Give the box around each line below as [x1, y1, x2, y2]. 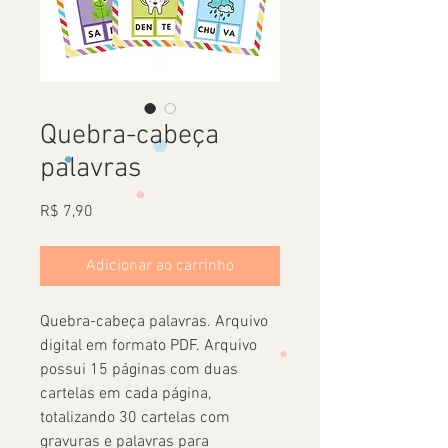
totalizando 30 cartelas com [40, 408, 230, 428]
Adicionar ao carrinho [86, 256, 234, 276]
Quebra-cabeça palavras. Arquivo [40, 312, 268, 332]
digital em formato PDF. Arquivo [40, 336, 257, 356]
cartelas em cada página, [40, 384, 211, 404]
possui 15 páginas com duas [40, 360, 238, 380]
